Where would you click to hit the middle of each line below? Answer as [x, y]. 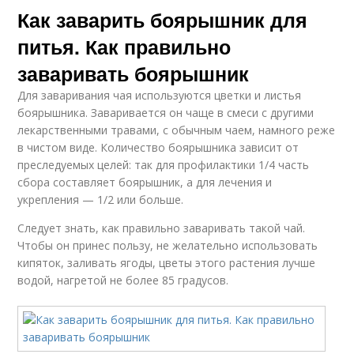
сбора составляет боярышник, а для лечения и [145, 183]
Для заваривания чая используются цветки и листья [160, 96]
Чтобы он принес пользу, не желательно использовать [168, 246]
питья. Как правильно [124, 47]
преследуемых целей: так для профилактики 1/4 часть [164, 165]
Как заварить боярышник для [163, 20]
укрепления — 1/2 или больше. [101, 200]
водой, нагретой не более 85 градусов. [123, 281]
